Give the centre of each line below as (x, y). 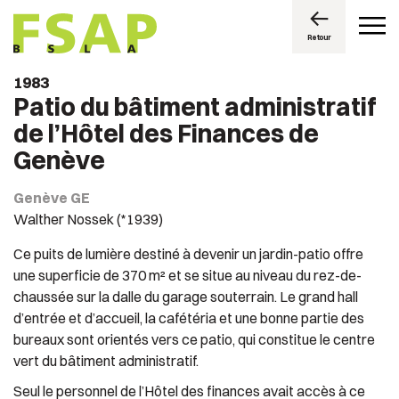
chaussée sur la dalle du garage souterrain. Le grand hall (186, 297)
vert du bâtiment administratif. (106, 361)
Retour (319, 37)
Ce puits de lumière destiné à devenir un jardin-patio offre (188, 254)
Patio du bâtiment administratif (195, 107)
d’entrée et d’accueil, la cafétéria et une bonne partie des (189, 318)
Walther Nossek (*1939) (88, 219)
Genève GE (52, 198)
